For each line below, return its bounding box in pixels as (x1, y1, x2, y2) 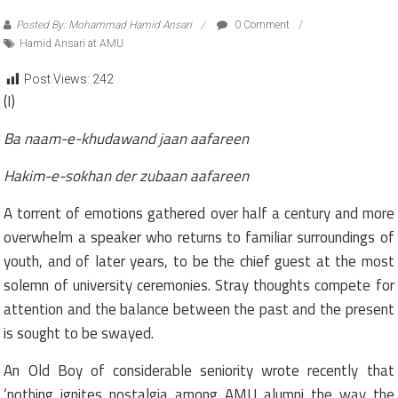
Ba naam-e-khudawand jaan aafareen (4, 126, 250, 150)
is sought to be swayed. (4, 321, 155, 345)
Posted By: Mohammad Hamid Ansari (16, 19, 193, 32)
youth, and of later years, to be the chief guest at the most (4, 249, 394, 273)
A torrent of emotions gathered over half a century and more (4, 201, 394, 225)
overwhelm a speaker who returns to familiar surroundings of (4, 225, 394, 249)
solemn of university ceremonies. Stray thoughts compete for (4, 273, 394, 297)
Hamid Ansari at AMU (20, 37, 124, 51)
